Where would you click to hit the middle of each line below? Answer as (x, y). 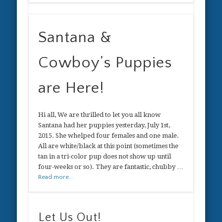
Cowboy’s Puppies (105, 62)
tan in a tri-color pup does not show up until (105, 156)
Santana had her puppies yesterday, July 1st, (104, 125)
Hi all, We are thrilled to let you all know (100, 114)
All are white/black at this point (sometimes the (109, 146)
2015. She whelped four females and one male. (109, 135)
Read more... (56, 177)
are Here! (72, 88)
